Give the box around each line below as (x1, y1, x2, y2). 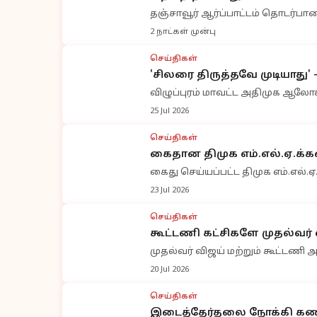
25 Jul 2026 (150, 106, 189, 116)
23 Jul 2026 (150, 185, 189, 195)
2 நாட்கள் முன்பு (150, 27, 216, 37)
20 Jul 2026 (150, 265, 189, 275)
